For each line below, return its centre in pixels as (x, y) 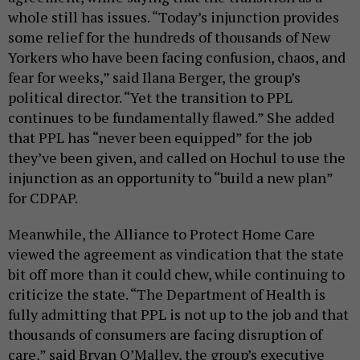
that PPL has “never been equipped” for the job (160, 138)
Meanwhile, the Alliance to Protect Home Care (162, 234)
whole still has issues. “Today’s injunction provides (174, 17)
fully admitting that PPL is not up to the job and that (178, 315)
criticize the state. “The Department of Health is (167, 295)
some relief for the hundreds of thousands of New (169, 37)
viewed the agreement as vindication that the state (176, 254)
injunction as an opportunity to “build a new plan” (170, 178)
